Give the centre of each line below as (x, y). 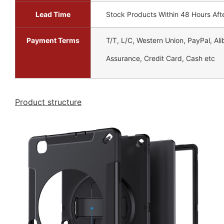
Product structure (48, 102)
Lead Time (53, 14)
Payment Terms (53, 40)
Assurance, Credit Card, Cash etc (160, 58)
